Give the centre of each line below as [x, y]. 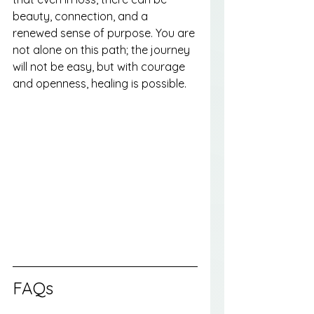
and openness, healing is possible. [100, 83]
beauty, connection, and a [82, 16]
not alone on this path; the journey [103, 49]
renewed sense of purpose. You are [105, 33]
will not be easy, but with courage [100, 66]
